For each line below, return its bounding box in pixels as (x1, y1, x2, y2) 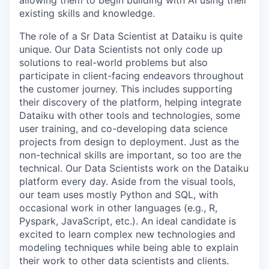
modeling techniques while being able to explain (19, 241, 238, 253)
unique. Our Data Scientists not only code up (19, 43, 223, 55)
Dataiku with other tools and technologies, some (19, 109, 240, 121)
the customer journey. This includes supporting (19, 83, 232, 95)
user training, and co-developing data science (19, 122, 228, 134)
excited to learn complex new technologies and (19, 228, 235, 240)
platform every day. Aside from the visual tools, (19, 175, 235, 187)
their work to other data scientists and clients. (19, 255, 229, 267)
